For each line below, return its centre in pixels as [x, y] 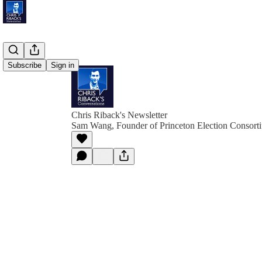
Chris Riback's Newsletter [119, 115]
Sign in [63, 65]
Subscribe [25, 65]
